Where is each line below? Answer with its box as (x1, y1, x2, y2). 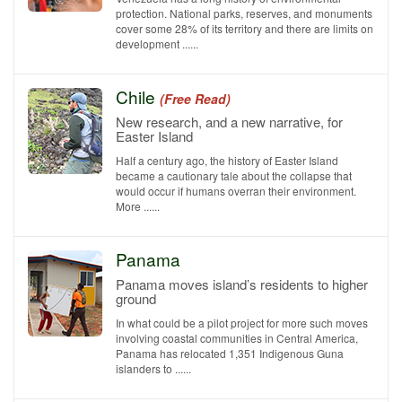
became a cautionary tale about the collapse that (116, 168, 352, 183)
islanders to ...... (116, 361, 191, 376)
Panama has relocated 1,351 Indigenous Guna (116, 345, 344, 361)
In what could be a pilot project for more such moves (116, 315, 368, 330)
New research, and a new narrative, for (116, 112, 343, 131)
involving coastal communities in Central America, (116, 330, 358, 345)
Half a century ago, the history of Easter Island (116, 153, 338, 168)
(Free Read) (160, 90, 231, 108)
